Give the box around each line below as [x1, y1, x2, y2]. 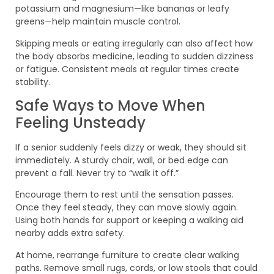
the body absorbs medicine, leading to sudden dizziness [15, 50, 254, 62]
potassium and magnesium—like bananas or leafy [15, 2, 229, 15]
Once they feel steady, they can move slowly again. [15, 201, 238, 214]
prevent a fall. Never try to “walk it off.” [15, 167, 179, 180]
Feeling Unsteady [15, 113, 146, 133]
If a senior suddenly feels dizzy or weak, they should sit [15, 141, 246, 154]
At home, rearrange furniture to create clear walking [15, 248, 239, 261]
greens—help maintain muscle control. [15, 15, 180, 28]
